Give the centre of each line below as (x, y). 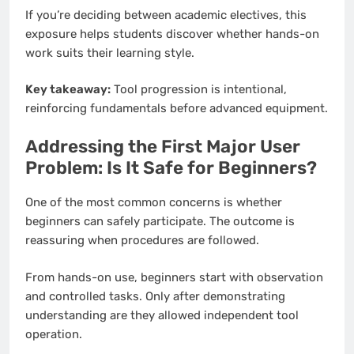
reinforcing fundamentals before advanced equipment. (177, 109)
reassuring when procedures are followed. (142, 241)
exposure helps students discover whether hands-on (172, 34)
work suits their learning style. (110, 53)
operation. (54, 334)
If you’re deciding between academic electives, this (166, 15)
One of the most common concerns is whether (154, 203)
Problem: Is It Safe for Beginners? (171, 168)
